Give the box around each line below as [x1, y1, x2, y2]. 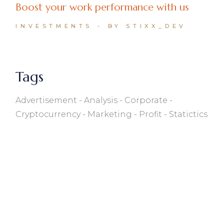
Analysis [84, 95, 118, 105]
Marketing [87, 109, 132, 119]
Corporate [124, 95, 168, 105]
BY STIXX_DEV [107, 22, 186, 29]
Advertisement [15, 95, 77, 105]
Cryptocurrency [15, 109, 81, 119]
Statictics [169, 109, 208, 119]
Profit [139, 109, 162, 119]
